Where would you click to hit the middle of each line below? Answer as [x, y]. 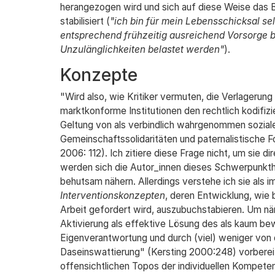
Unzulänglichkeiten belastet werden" [142, 49]
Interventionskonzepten [112, 196]
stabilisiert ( [85, 21]
